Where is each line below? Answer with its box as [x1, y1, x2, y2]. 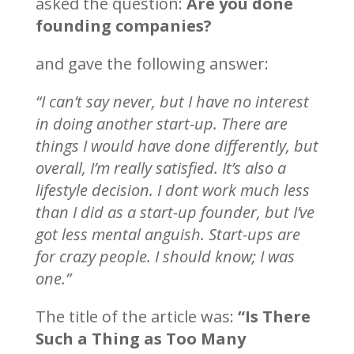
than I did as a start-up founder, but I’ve [35, 201, 314, 223]
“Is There [233, 305, 311, 327]
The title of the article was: [35, 305, 234, 327]
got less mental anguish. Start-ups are [35, 223, 300, 245]
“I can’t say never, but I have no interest [35, 90, 309, 112]
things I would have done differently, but [35, 134, 318, 156]
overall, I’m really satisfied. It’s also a [35, 156, 286, 179]
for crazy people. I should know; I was [35, 245, 295, 267]
